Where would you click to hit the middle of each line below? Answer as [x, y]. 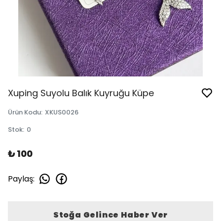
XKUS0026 [62, 112]
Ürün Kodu [24, 112]
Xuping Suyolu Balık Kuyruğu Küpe [81, 93]
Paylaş [20, 179]
